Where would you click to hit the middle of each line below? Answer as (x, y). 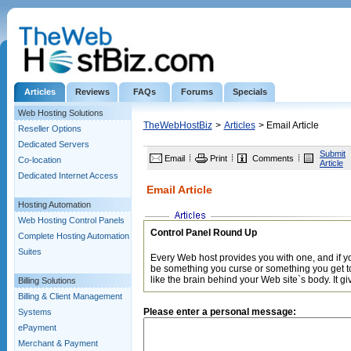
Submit (333, 154)
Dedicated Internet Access (68, 175)
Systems (35, 312)
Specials (250, 92)
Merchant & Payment (58, 343)
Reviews (92, 92)
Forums (197, 92)
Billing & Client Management (70, 296)
